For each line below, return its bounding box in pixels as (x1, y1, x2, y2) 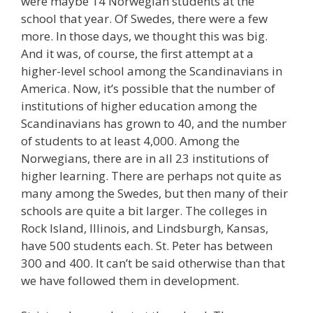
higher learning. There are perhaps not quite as (21, 167, 282, 184)
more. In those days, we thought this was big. (21, 27, 268, 44)
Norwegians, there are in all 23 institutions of (21, 150, 269, 166)
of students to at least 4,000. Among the (21, 132, 240, 149)
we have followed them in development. (21, 272, 239, 289)
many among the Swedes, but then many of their (21, 184, 288, 201)
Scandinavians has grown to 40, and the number (21, 115, 286, 131)
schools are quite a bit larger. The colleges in (21, 202, 267, 219)
